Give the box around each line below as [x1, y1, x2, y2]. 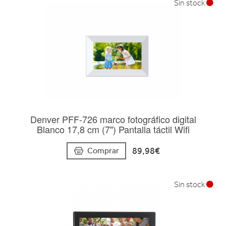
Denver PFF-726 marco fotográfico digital [30, 112, 196, 126]
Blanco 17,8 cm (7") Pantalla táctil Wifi [36, 123, 190, 136]
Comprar [87, 145, 119, 155]
